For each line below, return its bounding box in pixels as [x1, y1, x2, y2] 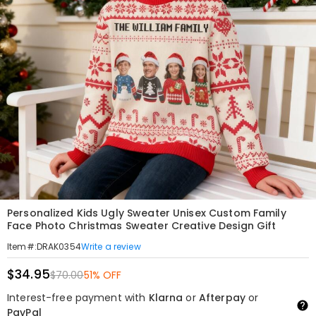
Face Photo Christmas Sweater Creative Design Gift [7, 219, 276, 233]
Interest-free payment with [7, 291, 149, 305]
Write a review [80, 240, 141, 253]
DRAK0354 [36, 241, 81, 253]
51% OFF [83, 268, 122, 282]
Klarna [148, 291, 183, 305]
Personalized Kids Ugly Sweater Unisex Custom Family [7, 206, 286, 220]
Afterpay [198, 291, 245, 305]
